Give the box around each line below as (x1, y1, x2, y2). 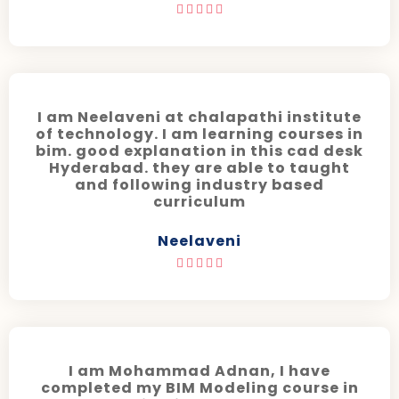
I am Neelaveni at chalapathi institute (37, 107, 362, 128)
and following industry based (75, 175, 324, 196)
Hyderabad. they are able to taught (49, 158, 350, 179)
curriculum (153, 191, 246, 213)
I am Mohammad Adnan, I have (69, 361, 330, 382)
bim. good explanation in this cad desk (36, 141, 363, 162)
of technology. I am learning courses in (36, 124, 363, 145)
